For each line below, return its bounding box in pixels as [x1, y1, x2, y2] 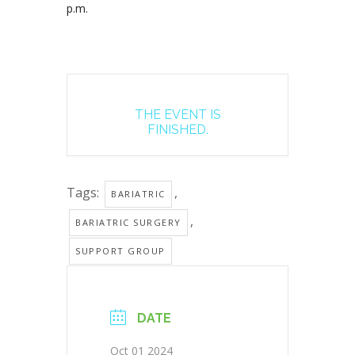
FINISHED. [147, 122, 208, 138]
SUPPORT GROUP [75, 245, 166, 258]
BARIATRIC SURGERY [75, 216, 181, 229]
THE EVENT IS [134, 107, 221, 123]
